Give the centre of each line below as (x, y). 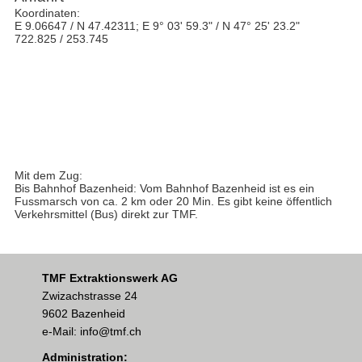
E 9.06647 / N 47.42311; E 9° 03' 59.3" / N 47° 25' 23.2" (157, 25)
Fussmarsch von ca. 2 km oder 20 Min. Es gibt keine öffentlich (173, 201)
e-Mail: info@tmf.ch (91, 331)
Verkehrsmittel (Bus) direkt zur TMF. (106, 214)
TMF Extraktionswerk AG (109, 278)
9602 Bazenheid (83, 313)
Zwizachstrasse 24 (89, 295)
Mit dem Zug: (48, 175)
